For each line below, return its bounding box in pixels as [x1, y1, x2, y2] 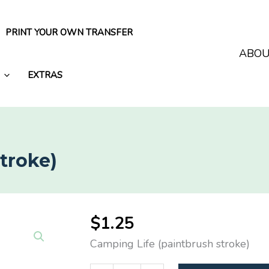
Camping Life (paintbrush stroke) [90, 237, 250, 252]
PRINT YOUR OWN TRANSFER [5, 26, 133, 38]
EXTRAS [28, 69, 62, 81]
